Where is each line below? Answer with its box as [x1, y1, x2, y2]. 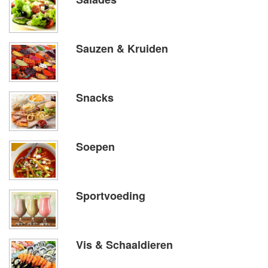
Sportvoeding [76, 187, 145, 203]
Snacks [76, 89, 114, 105]
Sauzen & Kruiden [76, 40, 168, 56]
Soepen [76, 138, 115, 154]
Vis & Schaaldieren [76, 236, 173, 252]
